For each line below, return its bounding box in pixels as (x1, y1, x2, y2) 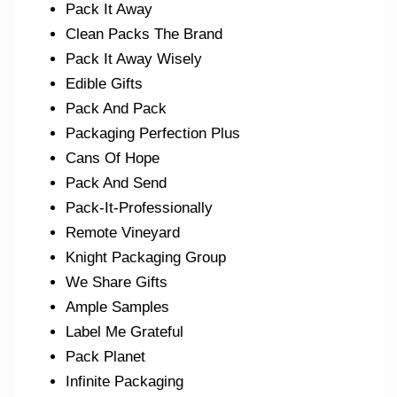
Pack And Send (66, 175, 167, 192)
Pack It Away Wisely (66, 51, 203, 68)
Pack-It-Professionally (66, 199, 214, 217)
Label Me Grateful (66, 323, 184, 341)
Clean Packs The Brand (66, 26, 223, 43)
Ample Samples (66, 299, 170, 316)
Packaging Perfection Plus (66, 125, 241, 143)
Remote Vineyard (66, 224, 181, 242)
